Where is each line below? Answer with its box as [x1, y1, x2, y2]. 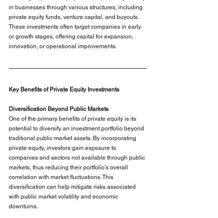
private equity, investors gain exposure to [9, 145, 118, 152]
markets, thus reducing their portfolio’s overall [9, 164, 129, 171]
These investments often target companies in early [9, 23, 143, 31]
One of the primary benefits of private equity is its [9, 115, 138, 123]
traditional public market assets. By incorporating [9, 135, 138, 142]
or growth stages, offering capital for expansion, [9, 33, 135, 40]
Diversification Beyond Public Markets [9, 106, 109, 113]
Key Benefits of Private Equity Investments [9, 86, 119, 93]
